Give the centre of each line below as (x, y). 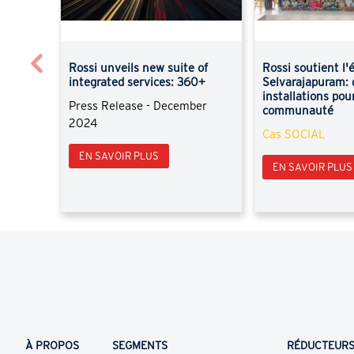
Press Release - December (138, 106)
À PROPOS (52, 346)
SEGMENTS (140, 346)
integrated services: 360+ (137, 82)
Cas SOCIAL (294, 134)
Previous (107, 61)
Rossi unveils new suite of (138, 68)
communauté (298, 111)
